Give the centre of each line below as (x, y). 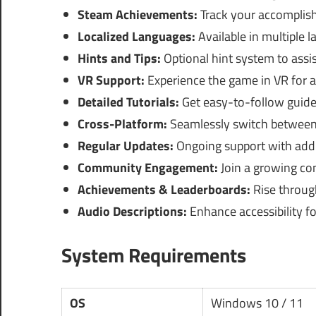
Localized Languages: (136, 37)
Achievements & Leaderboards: (164, 190)
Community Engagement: (147, 168)
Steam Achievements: (137, 15)
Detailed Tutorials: (128, 102)
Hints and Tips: (119, 59)
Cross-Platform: (122, 124)
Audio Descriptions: (132, 212)
